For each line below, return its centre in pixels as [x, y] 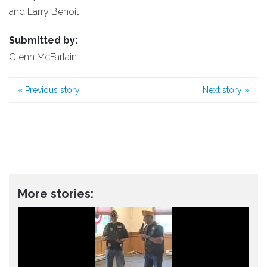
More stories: [56, 194]
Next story [223, 90]
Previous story [51, 90]
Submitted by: [43, 41]
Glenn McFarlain [43, 57]
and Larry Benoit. [45, 12]
